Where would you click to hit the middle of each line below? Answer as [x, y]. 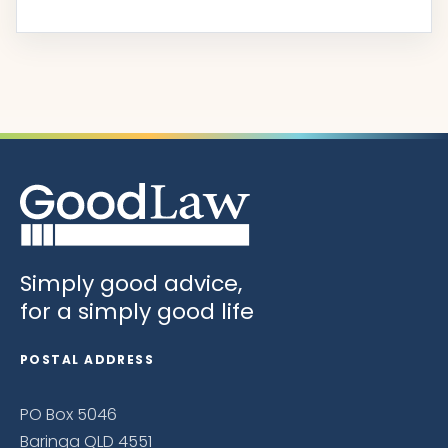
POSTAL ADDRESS [87, 360]
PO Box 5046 [68, 415]
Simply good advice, [131, 284]
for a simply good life [137, 312]
